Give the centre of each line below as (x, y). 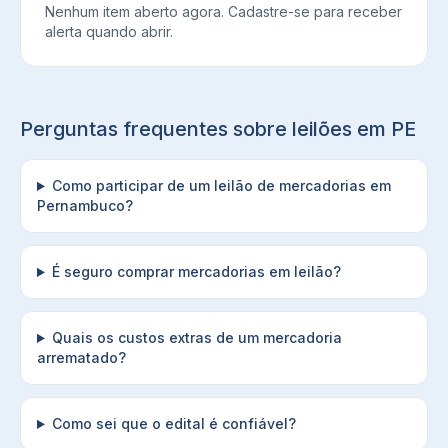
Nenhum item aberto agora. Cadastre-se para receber (223, 11)
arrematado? (81, 357)
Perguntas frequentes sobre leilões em (205, 129)
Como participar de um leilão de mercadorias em (221, 185)
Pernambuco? (85, 205)
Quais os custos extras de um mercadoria (196, 337)
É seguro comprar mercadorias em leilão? (196, 271)
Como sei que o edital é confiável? (173, 423)
